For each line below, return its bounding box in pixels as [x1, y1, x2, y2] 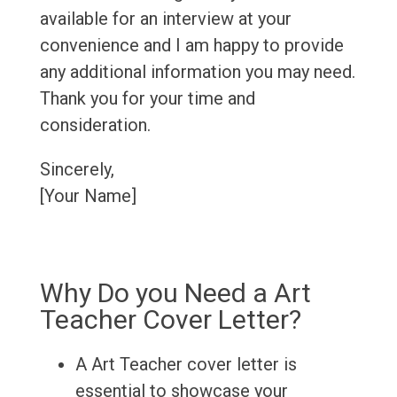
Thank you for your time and [39, 88, 255, 110]
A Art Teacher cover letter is [74, 354, 297, 376]
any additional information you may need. [39, 61, 355, 83]
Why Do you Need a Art [39, 277, 311, 309]
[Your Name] [39, 185, 136, 207]
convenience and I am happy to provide [39, 35, 344, 57]
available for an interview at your [39, 8, 292, 30]
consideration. [39, 114, 151, 136]
